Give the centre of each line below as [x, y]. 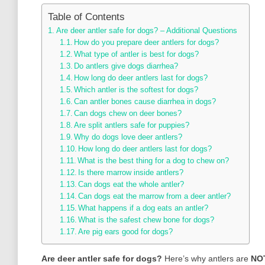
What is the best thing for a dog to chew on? [153, 161]
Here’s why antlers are [208, 259]
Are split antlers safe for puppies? [132, 126]
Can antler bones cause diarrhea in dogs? [145, 102]
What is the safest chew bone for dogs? [146, 220]
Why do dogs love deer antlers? [128, 138]
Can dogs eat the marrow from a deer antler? [155, 197]
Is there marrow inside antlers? [131, 173]
